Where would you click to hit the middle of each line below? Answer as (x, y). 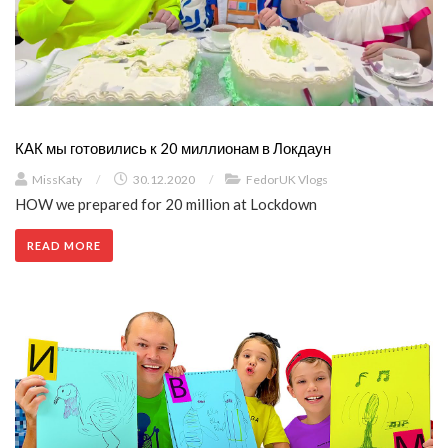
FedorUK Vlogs (287, 179)
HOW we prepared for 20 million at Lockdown (166, 203)
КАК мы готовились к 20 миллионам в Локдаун (173, 147)
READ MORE (64, 245)
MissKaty (57, 179)
